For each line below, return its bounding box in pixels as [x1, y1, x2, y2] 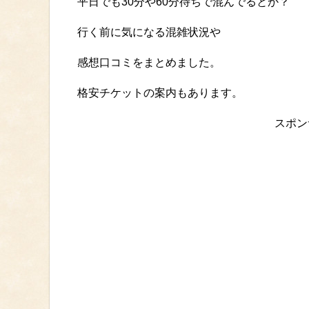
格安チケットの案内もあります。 [77, 87, 243, 99]
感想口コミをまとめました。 [77, 57, 221, 69]
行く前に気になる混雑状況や [77, 26, 221, 39]
